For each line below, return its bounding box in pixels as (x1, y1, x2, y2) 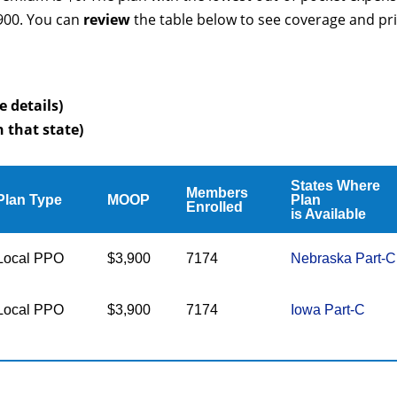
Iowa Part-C (291, 302, 366, 317)
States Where (291, 178, 381, 193)
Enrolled (186, 199, 244, 214)
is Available (291, 206, 367, 222)
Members (186, 185, 249, 200)
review (83, 10, 130, 29)
